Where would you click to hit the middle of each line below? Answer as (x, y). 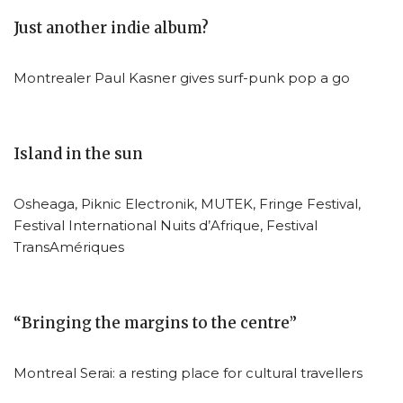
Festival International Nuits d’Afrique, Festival (166, 225)
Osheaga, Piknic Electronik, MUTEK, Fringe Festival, (187, 203)
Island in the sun (78, 154)
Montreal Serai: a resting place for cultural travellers (188, 372)
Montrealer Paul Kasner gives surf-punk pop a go (182, 77)
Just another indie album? (111, 28)
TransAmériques (69, 246)
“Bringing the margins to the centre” (155, 323)
